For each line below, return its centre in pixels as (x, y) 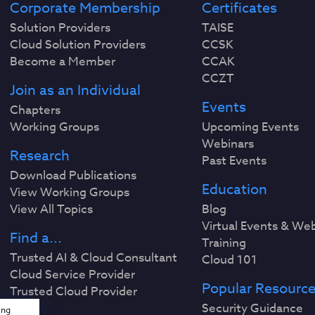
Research (40, 156)
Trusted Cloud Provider (74, 291)
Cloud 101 (229, 260)
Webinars (227, 144)
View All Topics (52, 209)
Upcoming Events (250, 127)
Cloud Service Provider (73, 275)
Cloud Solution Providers (78, 45)
